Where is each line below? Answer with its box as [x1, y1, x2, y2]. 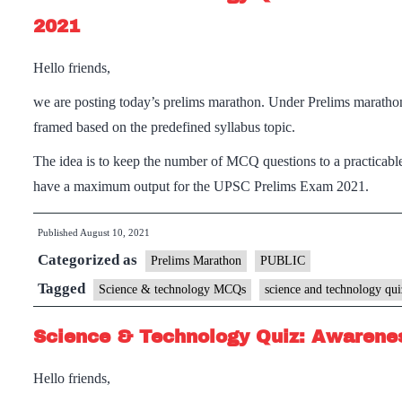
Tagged [38, 280, 89, 297]
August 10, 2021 [80, 227, 150, 238]
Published [38, 227, 80, 238]
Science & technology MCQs [99, 283, 246, 296]
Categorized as [38, 251, 141, 268]
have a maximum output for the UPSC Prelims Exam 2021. [33, 179, 369, 194]
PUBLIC [260, 254, 305, 267]
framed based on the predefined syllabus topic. [33, 119, 295, 135]
